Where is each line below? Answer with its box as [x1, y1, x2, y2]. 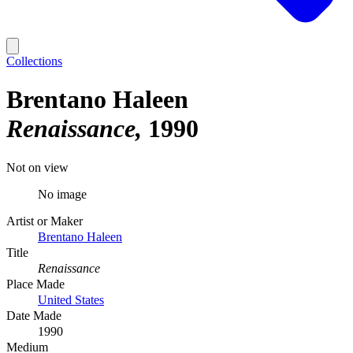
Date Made [6, 308, 61, 322]
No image [38, 187, 87, 201]
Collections [6, 54, 62, 68]
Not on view [6, 160, 69, 174]
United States [38, 292, 104, 307]
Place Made [6, 277, 65, 291]
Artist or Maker [6, 214, 83, 228]
